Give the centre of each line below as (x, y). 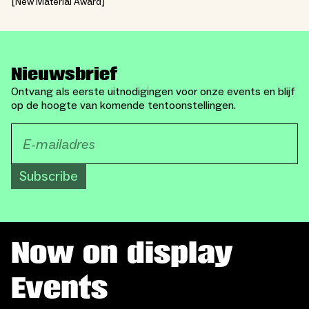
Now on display (122, 253)
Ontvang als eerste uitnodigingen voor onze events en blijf (153, 92)
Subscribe (49, 177)
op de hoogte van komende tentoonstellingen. (123, 106)
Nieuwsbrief (64, 74)
